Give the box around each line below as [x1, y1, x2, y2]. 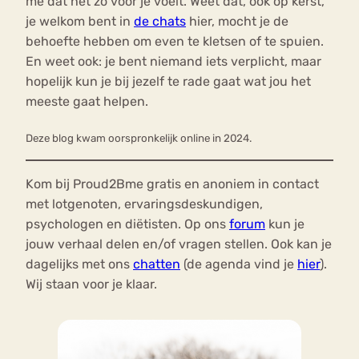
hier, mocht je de [186, 13, 288, 29]
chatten [133, 256, 180, 272]
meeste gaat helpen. [26, 93, 148, 109]
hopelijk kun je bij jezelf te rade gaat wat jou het [26, 73, 311, 89]
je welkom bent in [26, 13, 134, 29]
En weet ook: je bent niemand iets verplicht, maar [26, 53, 321, 69]
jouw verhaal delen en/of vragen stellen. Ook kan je [26, 236, 332, 252]
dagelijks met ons [26, 256, 133, 272]
